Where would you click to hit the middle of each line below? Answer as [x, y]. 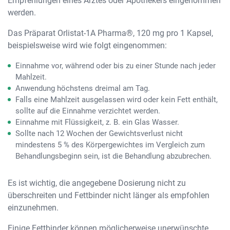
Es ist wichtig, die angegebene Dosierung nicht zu [97, 183]
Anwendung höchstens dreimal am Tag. [83, 88]
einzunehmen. [33, 208]
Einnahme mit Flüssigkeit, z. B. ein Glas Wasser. [97, 122]
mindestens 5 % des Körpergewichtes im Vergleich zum [110, 145]
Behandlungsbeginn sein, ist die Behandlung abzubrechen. [113, 156]
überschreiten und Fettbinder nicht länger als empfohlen [109, 195]
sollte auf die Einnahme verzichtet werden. [88, 111]
